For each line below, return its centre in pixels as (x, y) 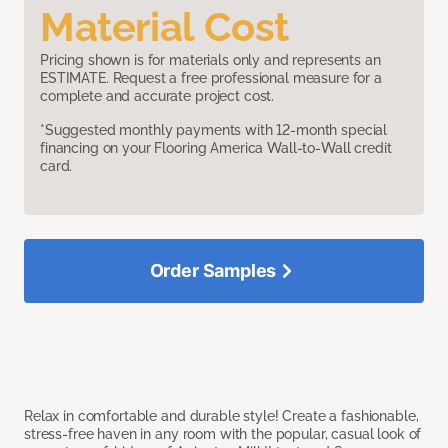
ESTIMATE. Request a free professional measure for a (211, 78)
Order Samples (213, 271)
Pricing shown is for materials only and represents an (210, 60)
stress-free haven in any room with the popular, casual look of (223, 434)
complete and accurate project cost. (157, 96)
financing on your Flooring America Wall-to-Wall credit (216, 148)
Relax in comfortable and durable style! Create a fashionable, (221, 416)
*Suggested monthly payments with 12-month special (214, 130)
